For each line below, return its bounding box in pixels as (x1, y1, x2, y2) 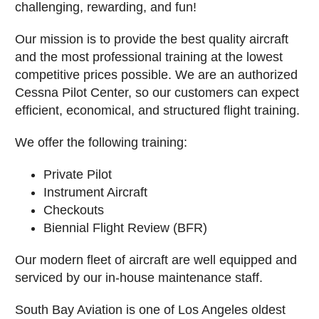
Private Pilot (43, 167, 112, 182)
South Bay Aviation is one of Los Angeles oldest (15, 303, 286, 317)
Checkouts (43, 203, 104, 217)
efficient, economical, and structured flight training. (15, 103, 300, 117)
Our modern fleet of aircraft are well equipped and (15, 253, 297, 267)
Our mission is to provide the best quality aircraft (15, 32, 288, 46)
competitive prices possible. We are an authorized (15, 68, 298, 82)
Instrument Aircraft (43, 185, 147, 199)
